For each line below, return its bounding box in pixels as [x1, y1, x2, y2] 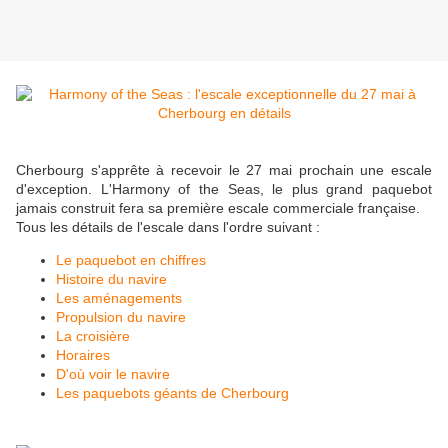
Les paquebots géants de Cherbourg [56, 385, 289, 402]
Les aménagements [56, 290, 182, 307]
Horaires [56, 347, 110, 364]
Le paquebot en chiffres [56, 252, 206, 269]
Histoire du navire [56, 271, 167, 288]
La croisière [56, 328, 130, 345]
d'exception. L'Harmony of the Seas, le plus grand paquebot [16, 181, 432, 198]
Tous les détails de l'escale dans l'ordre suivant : [16, 219, 320, 236]
